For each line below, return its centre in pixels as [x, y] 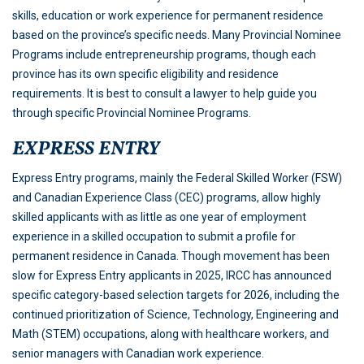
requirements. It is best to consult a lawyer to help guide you [165, 94]
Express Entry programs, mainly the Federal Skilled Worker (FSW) [177, 178]
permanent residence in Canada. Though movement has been [171, 256]
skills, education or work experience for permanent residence [168, 16]
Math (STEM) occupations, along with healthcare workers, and [171, 334]
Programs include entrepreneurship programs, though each [164, 55]
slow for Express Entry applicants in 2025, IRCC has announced [172, 276]
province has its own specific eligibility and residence [145, 74]
